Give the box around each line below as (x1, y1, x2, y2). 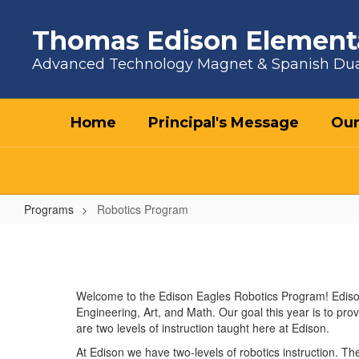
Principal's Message (148, 114, 299, 131)
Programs (24, 201, 74, 217)
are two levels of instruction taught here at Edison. (76, 320, 329, 336)
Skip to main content (4, 4, 107, 20)
